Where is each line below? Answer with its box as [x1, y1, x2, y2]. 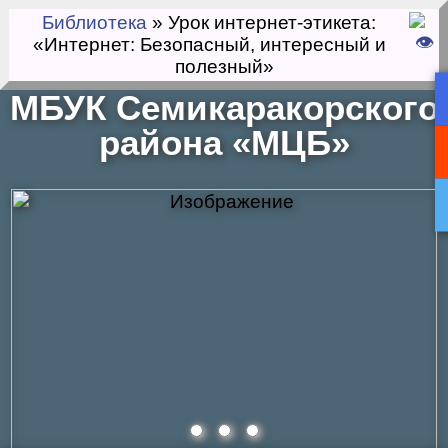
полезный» [174, 56, 274, 77]
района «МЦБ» [98, 123, 350, 162]
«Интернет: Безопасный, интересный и [32, 34, 386, 55]
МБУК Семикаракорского [9, 88, 439, 127]
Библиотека [42, 12, 147, 33]
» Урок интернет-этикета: [147, 12, 376, 33]
